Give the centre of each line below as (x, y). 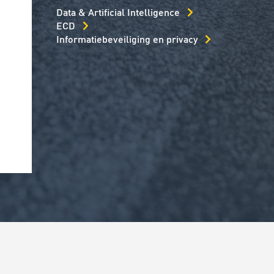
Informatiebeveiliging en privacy (127, 39)
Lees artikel (218, 118)
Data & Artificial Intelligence (118, 12)
